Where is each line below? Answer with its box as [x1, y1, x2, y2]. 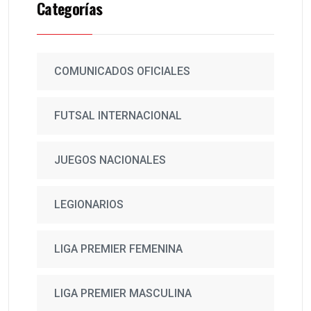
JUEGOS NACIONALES [54, 153, 166, 167]
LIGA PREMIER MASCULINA [54, 287, 192, 301]
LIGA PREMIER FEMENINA [54, 242, 183, 256]
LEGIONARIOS [54, 198, 124, 212]
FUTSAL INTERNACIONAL [54, 109, 182, 123]
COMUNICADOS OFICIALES [54, 65, 190, 78]
